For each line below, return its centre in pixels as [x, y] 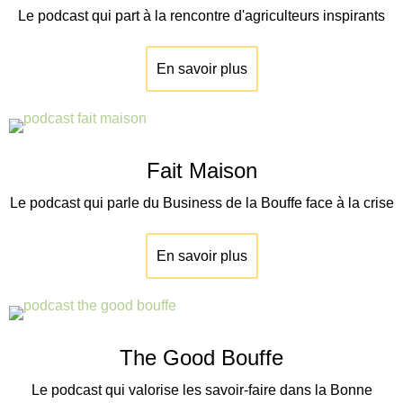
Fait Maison [201, 171]
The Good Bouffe [201, 358]
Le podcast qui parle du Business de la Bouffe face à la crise [201, 203]
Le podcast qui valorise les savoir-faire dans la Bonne [201, 390]
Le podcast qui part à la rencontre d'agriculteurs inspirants [201, 16]
